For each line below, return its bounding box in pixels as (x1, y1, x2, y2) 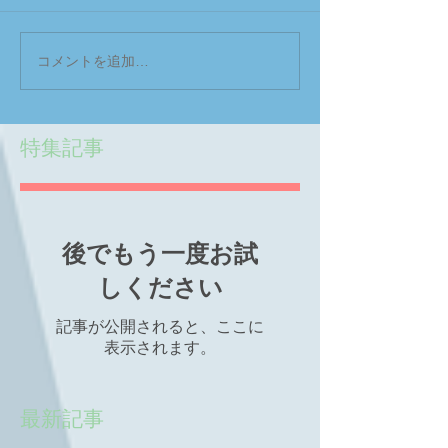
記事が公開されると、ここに (56, 317, 264, 337)
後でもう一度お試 (62, 239, 258, 269)
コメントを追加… (37, 52, 149, 70)
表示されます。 (104, 338, 216, 358)
